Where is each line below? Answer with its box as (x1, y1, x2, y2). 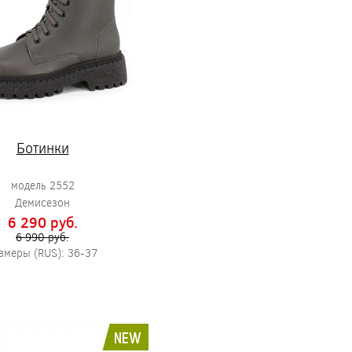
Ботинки (16, 138, 69, 157)
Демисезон (15, 195, 70, 210)
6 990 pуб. (16, 229, 69, 244)
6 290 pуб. (7, 213, 78, 232)
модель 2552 (10, 178, 75, 192)
